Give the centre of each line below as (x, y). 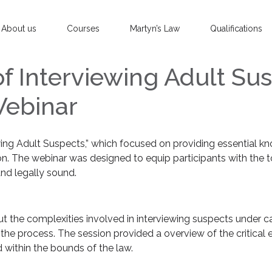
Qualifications (236, 29)
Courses (83, 29)
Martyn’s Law (155, 29)
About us (19, 29)
